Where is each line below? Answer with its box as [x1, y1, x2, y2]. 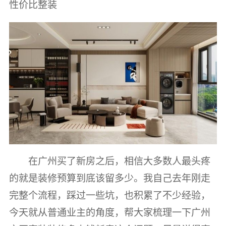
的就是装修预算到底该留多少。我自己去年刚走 [9, 173, 210, 184]
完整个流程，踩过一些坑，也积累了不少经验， [9, 190, 210, 201]
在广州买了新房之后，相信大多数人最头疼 [28, 155, 211, 166]
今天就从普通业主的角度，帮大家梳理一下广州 [9, 207, 210, 218]
